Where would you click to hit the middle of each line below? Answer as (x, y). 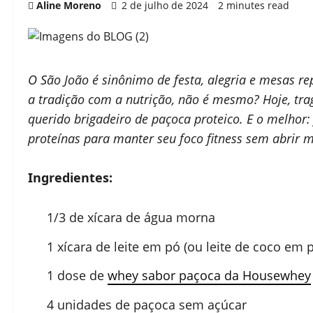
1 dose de (77, 275)
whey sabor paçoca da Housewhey (209, 275)
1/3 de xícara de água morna (131, 217)
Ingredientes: (70, 177)
